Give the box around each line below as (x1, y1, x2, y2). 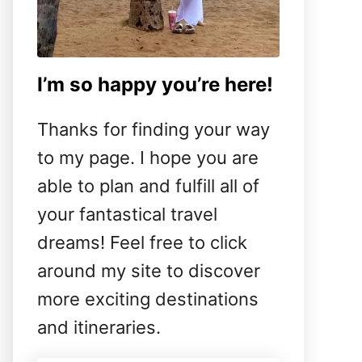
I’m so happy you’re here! (37, 73, 273, 97)
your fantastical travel (37, 204, 217, 225)
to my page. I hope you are (37, 147, 259, 169)
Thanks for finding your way (37, 119, 270, 141)
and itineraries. (37, 317, 161, 339)
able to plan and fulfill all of (37, 175, 259, 197)
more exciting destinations (37, 288, 259, 310)
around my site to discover (37, 260, 260, 282)
